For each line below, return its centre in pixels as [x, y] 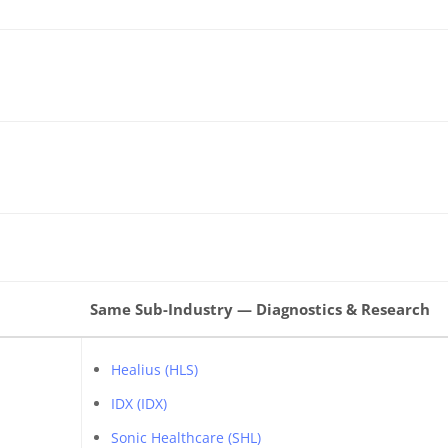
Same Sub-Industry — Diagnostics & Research [260, 309]
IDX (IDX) [138, 403]
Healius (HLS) [154, 369]
